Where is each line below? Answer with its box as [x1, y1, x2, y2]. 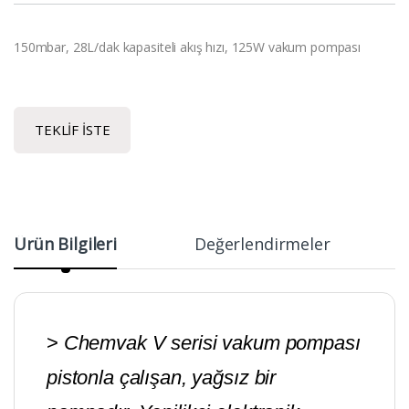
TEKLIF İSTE [35, 121, 110, 140]
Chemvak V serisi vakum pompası [63, 331, 361, 355]
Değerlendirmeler [194, 233, 330, 256]
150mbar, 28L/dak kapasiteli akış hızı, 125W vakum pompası [14, 38, 362, 57]
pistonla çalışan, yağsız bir [47, 366, 277, 390]
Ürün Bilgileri [14, 233, 118, 256]
